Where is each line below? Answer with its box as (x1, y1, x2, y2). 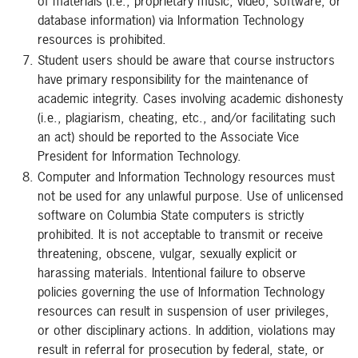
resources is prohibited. (38, 30, 166, 48)
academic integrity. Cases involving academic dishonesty (38, 89, 343, 107)
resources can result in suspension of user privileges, (38, 302, 329, 320)
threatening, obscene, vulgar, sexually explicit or (38, 245, 297, 262)
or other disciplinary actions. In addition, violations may (38, 321, 335, 339)
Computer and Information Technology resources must (38, 168, 335, 185)
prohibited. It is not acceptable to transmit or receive (38, 225, 323, 243)
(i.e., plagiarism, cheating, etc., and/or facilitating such (38, 109, 336, 126)
